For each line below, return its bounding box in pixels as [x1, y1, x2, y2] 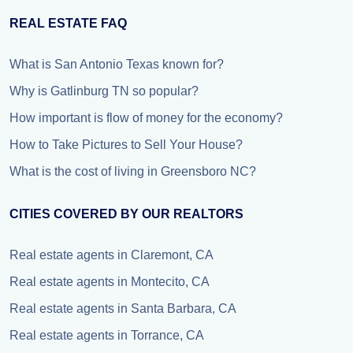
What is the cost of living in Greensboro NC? [9, 165, 256, 178]
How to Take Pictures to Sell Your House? [9, 138, 243, 151]
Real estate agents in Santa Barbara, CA [9, 302, 236, 315]
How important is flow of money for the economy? [9, 111, 283, 124]
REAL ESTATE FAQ [9, 17, 127, 30]
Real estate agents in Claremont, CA [9, 248, 214, 262]
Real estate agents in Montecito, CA [9, 275, 210, 288]
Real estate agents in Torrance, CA [9, 329, 204, 342]
